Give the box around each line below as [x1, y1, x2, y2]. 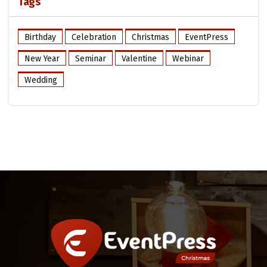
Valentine [122, 53, 157, 64]
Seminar [75, 53, 106, 64]
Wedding [24, 74, 57, 85]
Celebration [72, 32, 116, 42]
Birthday [24, 32, 56, 42]
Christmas [132, 32, 169, 42]
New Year [24, 53, 60, 64]
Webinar [172, 53, 204, 64]
